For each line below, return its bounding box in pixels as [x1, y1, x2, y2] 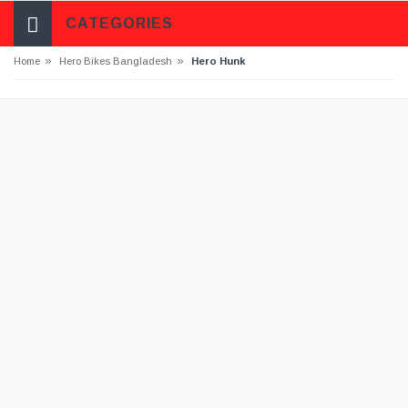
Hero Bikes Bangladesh [59, 56, 172, 66]
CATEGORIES [66, 15, 173, 31]
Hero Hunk [191, 56, 245, 66]
